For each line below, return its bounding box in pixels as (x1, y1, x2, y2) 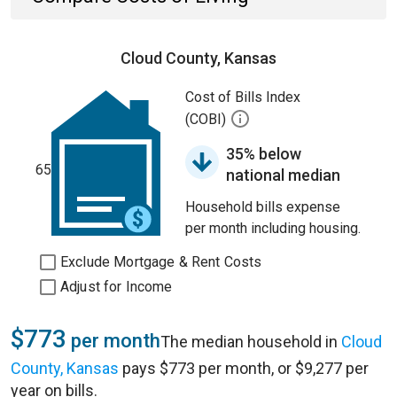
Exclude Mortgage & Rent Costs (60, 253, 262, 270)
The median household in (160, 332, 341, 351)
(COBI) (185, 111, 230, 128)
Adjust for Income (60, 278, 173, 295)
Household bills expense (185, 198, 340, 215)
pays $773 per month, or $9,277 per (119, 359, 369, 378)
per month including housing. (185, 220, 361, 237)
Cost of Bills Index (185, 89, 300, 105)
